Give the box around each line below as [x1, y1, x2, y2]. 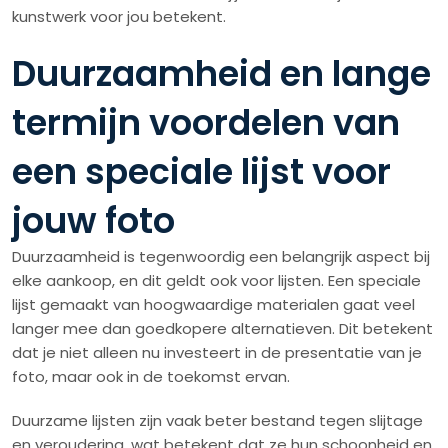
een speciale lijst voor [12, 147, 391, 197]
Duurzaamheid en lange [12, 49, 431, 99]
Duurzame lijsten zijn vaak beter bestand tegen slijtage [12, 410, 423, 432]
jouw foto [12, 196, 175, 246]
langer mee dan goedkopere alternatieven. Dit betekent [12, 318, 433, 340]
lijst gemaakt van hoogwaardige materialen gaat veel [12, 294, 415, 316]
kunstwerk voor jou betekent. [12, 6, 226, 28]
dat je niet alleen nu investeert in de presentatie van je [12, 342, 422, 364]
